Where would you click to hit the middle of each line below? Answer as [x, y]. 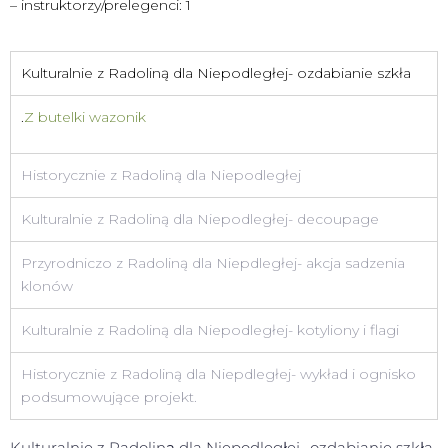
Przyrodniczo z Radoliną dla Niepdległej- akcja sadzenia [213, 263]
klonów [47, 286]
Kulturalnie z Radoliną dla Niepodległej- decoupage [200, 219]
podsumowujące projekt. [109, 397]
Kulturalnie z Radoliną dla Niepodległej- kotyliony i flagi [210, 330]
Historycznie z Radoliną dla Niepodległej [161, 175]
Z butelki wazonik [85, 117]
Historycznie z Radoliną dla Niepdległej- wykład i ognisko [218, 374]
